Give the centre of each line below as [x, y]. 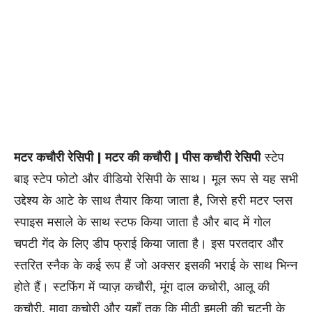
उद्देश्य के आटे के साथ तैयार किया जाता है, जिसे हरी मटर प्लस [153, 200]
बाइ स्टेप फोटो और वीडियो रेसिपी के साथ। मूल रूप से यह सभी [156, 178]
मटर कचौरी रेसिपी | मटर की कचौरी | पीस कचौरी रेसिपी [137, 157]
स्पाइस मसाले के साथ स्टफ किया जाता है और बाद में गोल [142, 221]
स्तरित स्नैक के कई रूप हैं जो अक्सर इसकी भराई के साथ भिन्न [156, 265]
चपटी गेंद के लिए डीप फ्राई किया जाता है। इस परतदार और [149, 243]
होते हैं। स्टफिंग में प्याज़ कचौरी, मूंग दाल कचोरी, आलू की [142, 286]
